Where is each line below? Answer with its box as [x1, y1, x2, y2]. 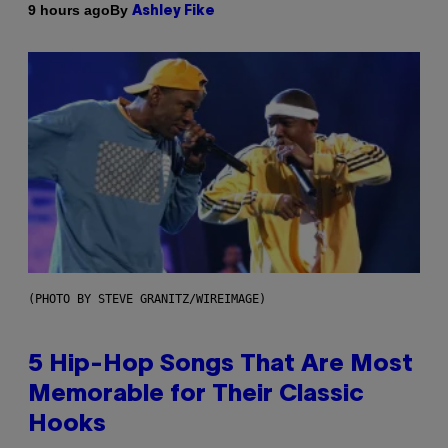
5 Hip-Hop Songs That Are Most [28, 353, 413, 376]
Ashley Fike [132, 4, 215, 18]
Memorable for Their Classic [28, 383, 364, 406]
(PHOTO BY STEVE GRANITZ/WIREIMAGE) [28, 291, 266, 306]
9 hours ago [28, 2, 110, 19]
